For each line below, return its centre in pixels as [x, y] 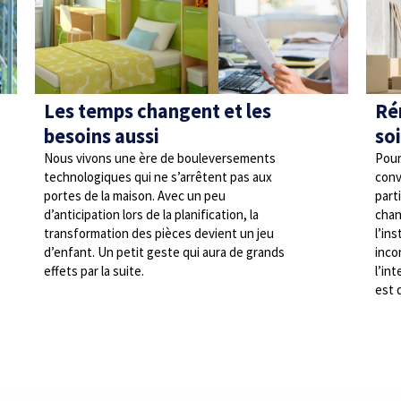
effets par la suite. [94, 271]
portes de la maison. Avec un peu [135, 196]
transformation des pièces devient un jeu [159, 233]
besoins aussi [102, 136]
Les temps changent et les [158, 111]
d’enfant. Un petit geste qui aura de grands [164, 252]
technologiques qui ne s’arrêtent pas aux [158, 177]
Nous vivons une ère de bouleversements [160, 158]
